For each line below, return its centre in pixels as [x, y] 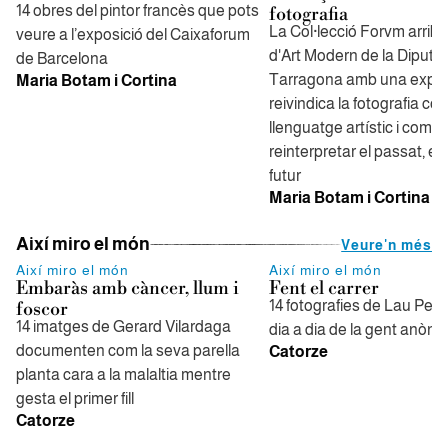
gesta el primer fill [75, 398]
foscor [42, 309]
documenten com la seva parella [128, 350]
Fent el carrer [324, 288]
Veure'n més [386, 244]
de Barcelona [62, 58]
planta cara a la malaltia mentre [123, 374]
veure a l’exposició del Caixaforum [133, 34]
